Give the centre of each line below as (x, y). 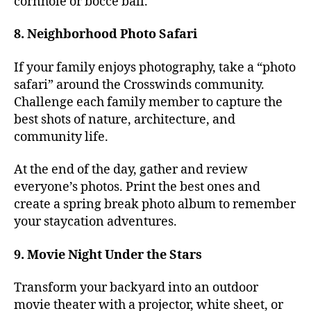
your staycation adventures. (95, 222)
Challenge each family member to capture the (148, 102)
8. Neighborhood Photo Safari (106, 35)
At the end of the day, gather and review (131, 170)
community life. (61, 137)
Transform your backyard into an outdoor (136, 288)
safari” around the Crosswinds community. (139, 85)
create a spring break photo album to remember (155, 205)
